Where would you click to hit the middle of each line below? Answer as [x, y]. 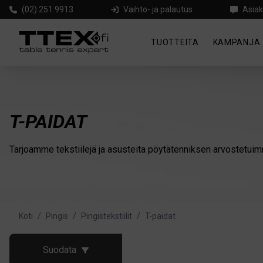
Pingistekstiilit [107, 216]
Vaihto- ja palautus [158, 9]
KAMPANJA [237, 42]
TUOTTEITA [175, 42]
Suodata [59, 250]
